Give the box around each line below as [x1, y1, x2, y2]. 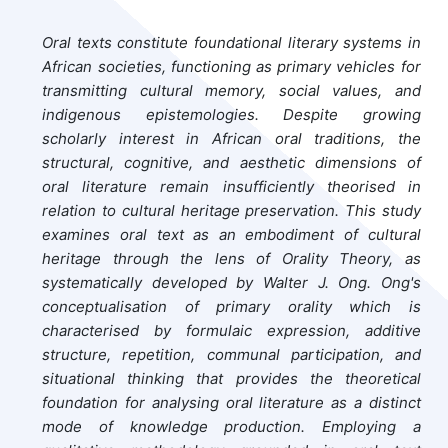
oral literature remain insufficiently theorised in [42, 176, 421, 196]
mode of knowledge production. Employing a [42, 416, 421, 436]
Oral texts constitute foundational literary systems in [42, 32, 421, 52]
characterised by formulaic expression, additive [42, 320, 421, 340]
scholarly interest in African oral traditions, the [42, 128, 421, 148]
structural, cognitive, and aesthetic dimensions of [42, 152, 421, 172]
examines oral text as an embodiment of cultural [42, 224, 421, 244]
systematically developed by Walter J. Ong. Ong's [42, 272, 421, 292]
